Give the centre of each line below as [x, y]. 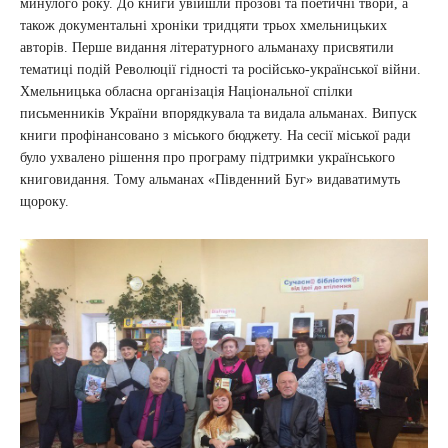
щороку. [44, 201]
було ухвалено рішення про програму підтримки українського [207, 157]
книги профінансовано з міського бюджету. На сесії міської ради [215, 135]
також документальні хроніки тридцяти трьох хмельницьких [203, 25]
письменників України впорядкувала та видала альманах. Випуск [218, 113]
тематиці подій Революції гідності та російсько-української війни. [220, 69]
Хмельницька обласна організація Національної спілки [186, 91]
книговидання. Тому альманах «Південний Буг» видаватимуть [210, 179]
